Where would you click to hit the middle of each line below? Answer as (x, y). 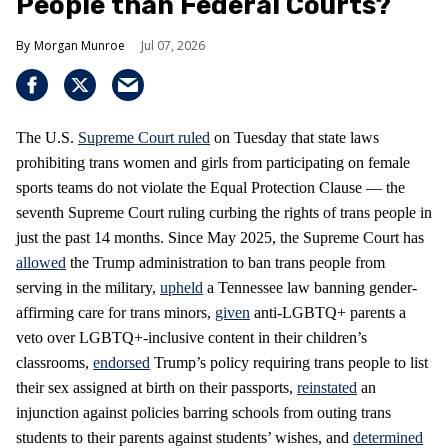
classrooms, (54, 363)
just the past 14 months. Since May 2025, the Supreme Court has (220, 238)
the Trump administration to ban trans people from (225, 263)
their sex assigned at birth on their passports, (156, 388)
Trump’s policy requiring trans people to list (289, 363)
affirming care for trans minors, (115, 313)
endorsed (121, 363)
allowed (41, 263)
